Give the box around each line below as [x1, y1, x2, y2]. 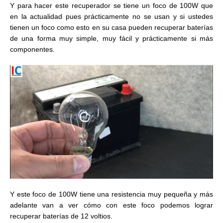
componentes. [10, 45, 55, 54]
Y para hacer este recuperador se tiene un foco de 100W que [10, 1, 213, 10]
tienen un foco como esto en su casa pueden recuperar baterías [10, 23, 213, 32]
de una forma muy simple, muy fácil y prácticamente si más [10, 34, 213, 43]
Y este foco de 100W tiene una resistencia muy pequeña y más [10, 190, 213, 199]
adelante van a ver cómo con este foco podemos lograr [10, 201, 213, 210]
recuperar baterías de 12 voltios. [10, 212, 112, 221]
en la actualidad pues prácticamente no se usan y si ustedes [10, 12, 213, 21]
